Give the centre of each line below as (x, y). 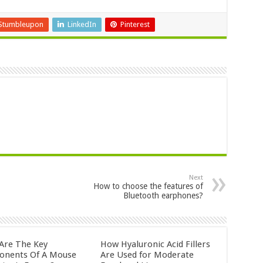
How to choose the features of (148, 186)
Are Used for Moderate (147, 254)
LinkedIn (82, 24)
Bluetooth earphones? (163, 195)
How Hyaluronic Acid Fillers (156, 244)
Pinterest (135, 24)
